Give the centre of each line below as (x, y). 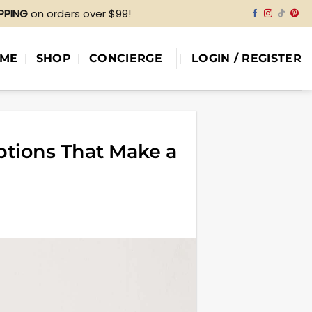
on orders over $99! (79, 13)
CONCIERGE (125, 58)
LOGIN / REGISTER (246, 58)
